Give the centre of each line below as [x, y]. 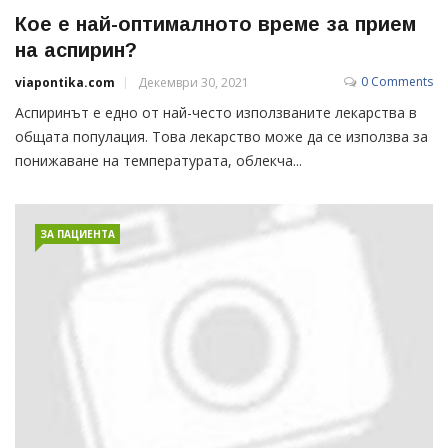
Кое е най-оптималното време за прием [215, 24]
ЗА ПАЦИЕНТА [77, 234]
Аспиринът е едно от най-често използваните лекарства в [216, 113]
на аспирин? [76, 50]
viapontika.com [65, 83]
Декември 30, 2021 [193, 83]
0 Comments [397, 82]
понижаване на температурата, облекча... [158, 161]
